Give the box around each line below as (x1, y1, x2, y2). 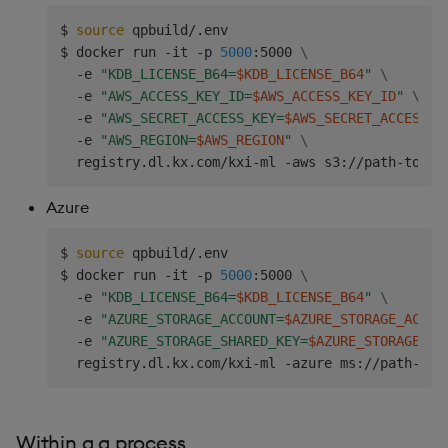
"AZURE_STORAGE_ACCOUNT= (100, 310, 284, 327)
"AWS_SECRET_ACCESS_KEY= (100, 109, 284, 126)
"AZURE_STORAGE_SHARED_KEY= (100, 332, 308, 349)
